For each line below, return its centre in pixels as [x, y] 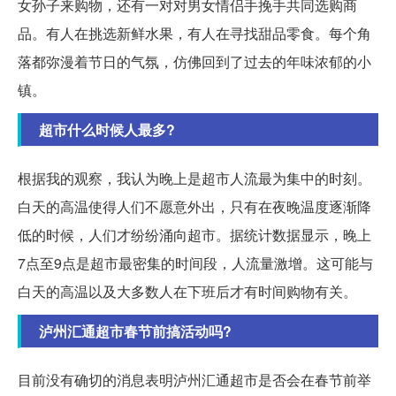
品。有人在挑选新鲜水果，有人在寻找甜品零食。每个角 [194, 34]
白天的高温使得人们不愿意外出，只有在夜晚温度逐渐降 [194, 207]
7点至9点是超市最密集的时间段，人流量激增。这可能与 [195, 263]
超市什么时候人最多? [107, 130]
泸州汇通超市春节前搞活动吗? [135, 331]
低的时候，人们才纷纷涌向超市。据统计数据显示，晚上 [194, 235]
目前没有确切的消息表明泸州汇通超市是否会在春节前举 [194, 380]
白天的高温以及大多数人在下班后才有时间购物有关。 [187, 292]
